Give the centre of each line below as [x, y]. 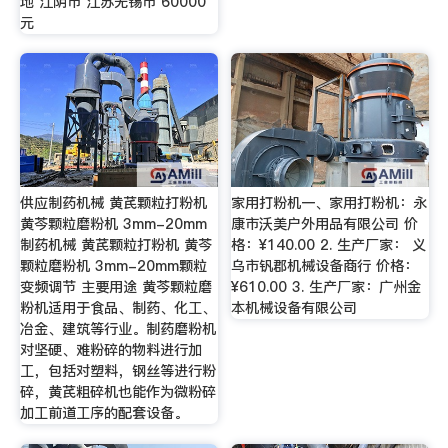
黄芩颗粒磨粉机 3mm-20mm [113, 223]
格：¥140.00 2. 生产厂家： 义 [329, 244]
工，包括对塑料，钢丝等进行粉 [117, 370]
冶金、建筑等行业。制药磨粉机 [117, 328]
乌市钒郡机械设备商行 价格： [325, 265]
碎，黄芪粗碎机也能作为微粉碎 [117, 391]
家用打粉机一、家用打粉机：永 [329, 202]
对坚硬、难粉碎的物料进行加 [110, 349]
